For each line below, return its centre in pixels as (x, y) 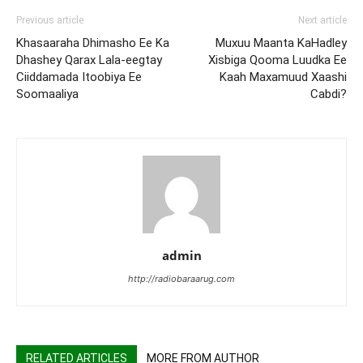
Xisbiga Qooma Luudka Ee (278, 60)
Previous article (50, 20)
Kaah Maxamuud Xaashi (283, 77)
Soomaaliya (47, 94)
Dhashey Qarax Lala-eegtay (89, 60)
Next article (322, 20)
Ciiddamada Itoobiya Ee (79, 77)
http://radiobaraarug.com (181, 278)
